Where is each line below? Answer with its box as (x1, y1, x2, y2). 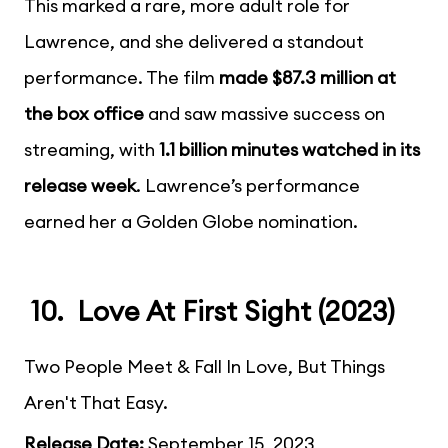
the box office (24, 102, 148, 126)
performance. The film (24, 66, 219, 90)
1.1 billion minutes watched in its (159, 138, 420, 162)
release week (24, 174, 136, 198)
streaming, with (24, 138, 159, 162)
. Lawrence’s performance (136, 174, 360, 198)
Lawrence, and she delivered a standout (24, 30, 364, 54)
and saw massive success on (148, 102, 385, 126)
